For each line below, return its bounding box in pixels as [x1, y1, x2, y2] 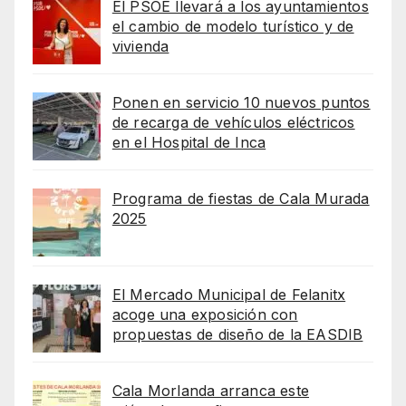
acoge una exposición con [111, 305, 298, 324]
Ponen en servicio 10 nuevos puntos [111, 93, 371, 112]
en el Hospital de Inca [111, 133, 266, 152]
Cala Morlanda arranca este [111, 382, 309, 401]
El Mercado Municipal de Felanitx [111, 285, 346, 304]
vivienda [111, 37, 169, 56]
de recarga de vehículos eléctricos [111, 113, 355, 132]
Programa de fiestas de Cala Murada [111, 189, 370, 208]
